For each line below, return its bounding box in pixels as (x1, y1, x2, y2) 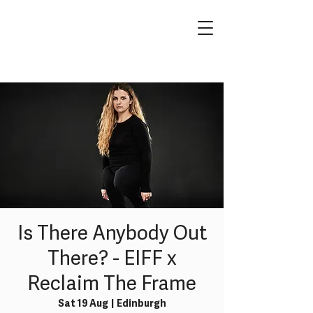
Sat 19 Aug (57, 298, 108, 310)
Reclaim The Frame (27, 272, 196, 297)
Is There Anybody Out (17, 222, 207, 247)
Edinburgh (116, 298, 166, 310)
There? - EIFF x (47, 247, 177, 272)
